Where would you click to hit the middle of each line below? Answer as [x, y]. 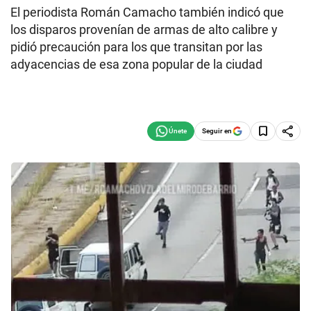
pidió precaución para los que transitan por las [136, 47]
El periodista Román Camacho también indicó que [147, 12]
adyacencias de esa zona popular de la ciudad [136, 64]
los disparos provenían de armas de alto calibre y [144, 30]
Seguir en [217, 131]
